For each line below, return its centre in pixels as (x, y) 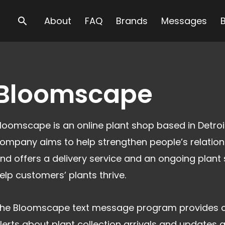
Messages (184, 21)
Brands (132, 21)
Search (36, 21)
